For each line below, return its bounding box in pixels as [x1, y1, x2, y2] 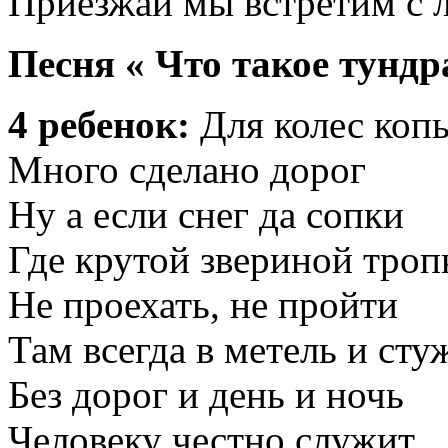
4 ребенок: [8, 103, 190, 147]
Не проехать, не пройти [8, 283, 398, 327]
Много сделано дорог [8, 148, 366, 192]
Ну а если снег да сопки [8, 193, 404, 237]
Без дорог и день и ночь [8, 373, 404, 417]
